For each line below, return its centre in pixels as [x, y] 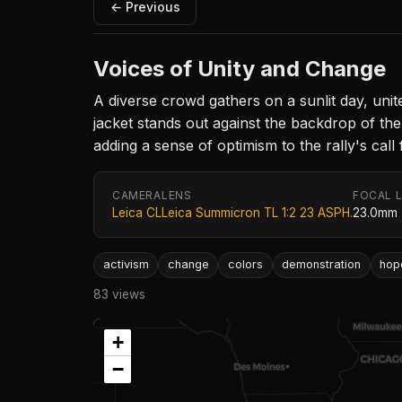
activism [126, 265]
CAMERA [137, 196]
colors [245, 265]
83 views [119, 294]
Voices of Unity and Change [240, 69]
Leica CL [137, 213]
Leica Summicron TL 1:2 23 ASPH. [257, 213]
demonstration [322, 265]
